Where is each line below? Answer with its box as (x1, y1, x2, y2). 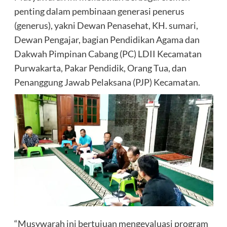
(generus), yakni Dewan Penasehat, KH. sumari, (14, 20, 198, 31)
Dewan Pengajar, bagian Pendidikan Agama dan (14, 34, 200, 46)
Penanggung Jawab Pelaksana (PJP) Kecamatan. (14, 77, 200, 88)
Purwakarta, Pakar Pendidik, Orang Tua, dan (14, 62, 186, 74)
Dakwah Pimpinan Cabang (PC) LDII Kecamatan (14, 48, 202, 60)
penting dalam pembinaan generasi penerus (14, 6, 184, 17)
